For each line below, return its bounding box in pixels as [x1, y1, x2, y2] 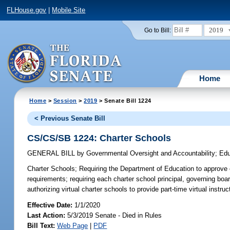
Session [53, 97, 77, 104]
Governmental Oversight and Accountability [84, 149, 216, 158]
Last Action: [27, 211, 66, 219]
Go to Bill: [144, 27, 171, 33]
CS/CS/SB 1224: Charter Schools [27, 132, 171, 143]
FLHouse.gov [7, 6, 47, 14]
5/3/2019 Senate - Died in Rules [65, 211, 162, 219]
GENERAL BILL [27, 149, 78, 158]
